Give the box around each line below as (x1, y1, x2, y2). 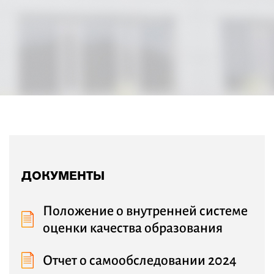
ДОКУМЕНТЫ (21, 168, 105, 184)
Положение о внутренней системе (43, 204, 248, 219)
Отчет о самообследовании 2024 (43, 253, 237, 268)
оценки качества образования (43, 221, 223, 236)
